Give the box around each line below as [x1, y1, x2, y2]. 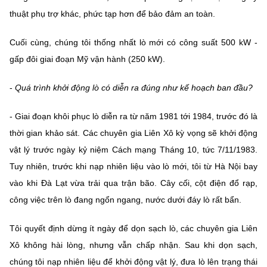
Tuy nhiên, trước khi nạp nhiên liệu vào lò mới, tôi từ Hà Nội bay [10, 162, 257, 172]
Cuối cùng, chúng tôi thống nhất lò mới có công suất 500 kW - [10, 38, 257, 48]
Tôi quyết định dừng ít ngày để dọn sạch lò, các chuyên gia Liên [10, 223, 257, 234]
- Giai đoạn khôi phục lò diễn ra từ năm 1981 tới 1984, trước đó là [10, 111, 257, 122]
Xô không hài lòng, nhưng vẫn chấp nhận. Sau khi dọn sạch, [10, 240, 257, 250]
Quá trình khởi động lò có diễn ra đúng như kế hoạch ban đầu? [13, 83, 253, 93]
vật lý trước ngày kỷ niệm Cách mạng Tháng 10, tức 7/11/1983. [10, 145, 257, 155]
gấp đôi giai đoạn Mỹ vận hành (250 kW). [10, 54, 165, 64]
